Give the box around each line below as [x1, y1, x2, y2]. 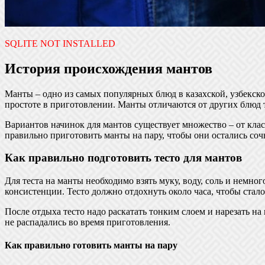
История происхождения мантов [5, 60, 212, 76]
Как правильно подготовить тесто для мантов [5, 151, 242, 164]
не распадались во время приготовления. [5, 217, 170, 228]
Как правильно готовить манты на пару [5, 240, 177, 251]
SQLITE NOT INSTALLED [5, 38, 115, 49]
